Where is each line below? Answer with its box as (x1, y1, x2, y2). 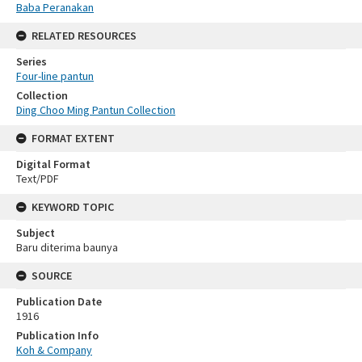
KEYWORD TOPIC (32, 199, 114, 214)
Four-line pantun (16, 68, 94, 83)
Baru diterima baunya (16, 239, 118, 255)
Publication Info (16, 327, 99, 343)
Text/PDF (16, 170, 59, 186)
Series (16, 53, 47, 69)
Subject (16, 225, 55, 240)
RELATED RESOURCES (32, 27, 137, 43)
